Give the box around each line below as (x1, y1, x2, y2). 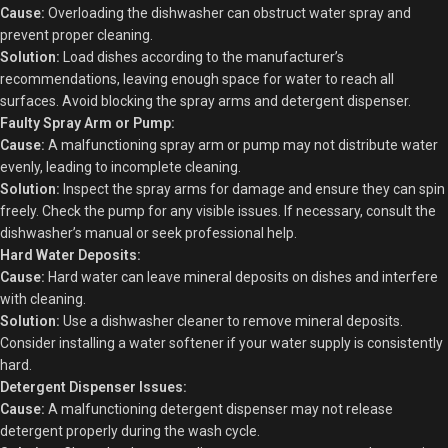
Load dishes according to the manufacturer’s (60, 48, 344, 65)
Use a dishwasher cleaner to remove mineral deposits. (60, 312, 403, 329)
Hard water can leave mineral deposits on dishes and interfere (45, 268, 438, 285)
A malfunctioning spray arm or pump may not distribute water (45, 136, 438, 153)
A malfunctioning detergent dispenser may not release (45, 400, 393, 417)
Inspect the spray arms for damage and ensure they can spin (60, 180, 445, 197)
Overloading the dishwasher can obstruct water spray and (45, 4, 411, 21)
